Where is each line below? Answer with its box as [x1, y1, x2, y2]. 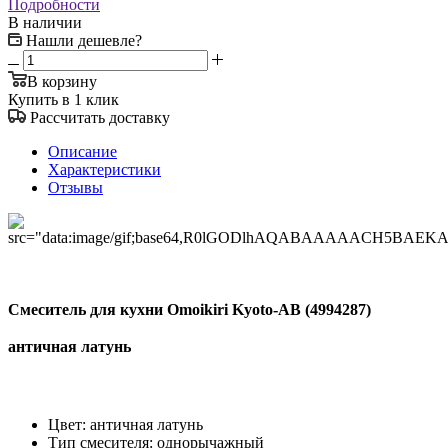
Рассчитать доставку [30, 108, 170, 126]
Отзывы [48, 178, 103, 196]
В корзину [27, 72, 97, 90]
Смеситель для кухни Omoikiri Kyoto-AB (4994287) [8, 301, 371, 319]
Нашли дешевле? [26, 31, 142, 49]
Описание [48, 142, 117, 160]
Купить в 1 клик [8, 90, 119, 108]
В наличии [8, 13, 82, 31]
